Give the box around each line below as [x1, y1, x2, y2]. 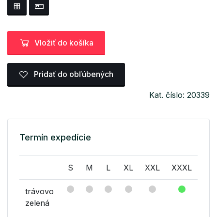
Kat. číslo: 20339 [149, 90, 210, 100]
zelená [25, 198, 49, 208]
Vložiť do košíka [34, 37, 93, 47]
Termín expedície [19, 132, 91, 143]
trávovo [25, 186, 54, 197]
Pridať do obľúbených [32, 69, 113, 79]
